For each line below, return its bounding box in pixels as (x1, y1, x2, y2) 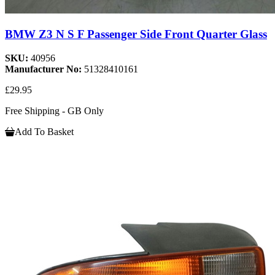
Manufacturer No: (5, 63, 84, 74)
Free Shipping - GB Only (5, 105, 104, 116)
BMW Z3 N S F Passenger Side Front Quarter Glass (5, 28, 267, 41)
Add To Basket (15, 126, 74, 137)
